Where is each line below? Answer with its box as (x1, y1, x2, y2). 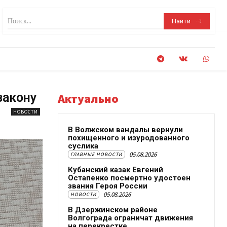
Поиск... (8, 16, 32, 26)
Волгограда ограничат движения (68, 213, 193, 222)
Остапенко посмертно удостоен (68, 173, 191, 182)
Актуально (58, 91, 119, 106)
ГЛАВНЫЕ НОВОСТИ (70, 151, 123, 158)
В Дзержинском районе (68, 205, 158, 214)
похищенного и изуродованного (68, 133, 190, 142)
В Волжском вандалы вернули (68, 125, 183, 134)
